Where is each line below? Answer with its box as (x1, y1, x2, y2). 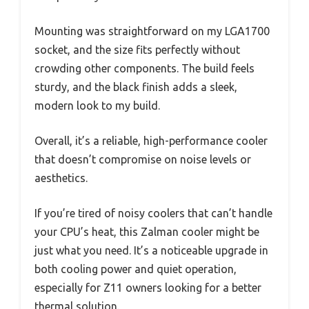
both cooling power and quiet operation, (34, 263, 237, 276)
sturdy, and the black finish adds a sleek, (34, 81, 237, 94)
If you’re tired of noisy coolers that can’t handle (34, 207, 272, 220)
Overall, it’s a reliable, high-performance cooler (34, 134, 268, 148)
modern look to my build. (34, 99, 160, 112)
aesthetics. (34, 172, 88, 185)
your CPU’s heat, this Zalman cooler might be (34, 226, 259, 239)
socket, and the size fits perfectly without (34, 43, 240, 57)
